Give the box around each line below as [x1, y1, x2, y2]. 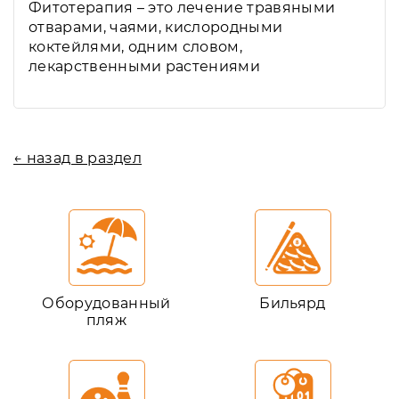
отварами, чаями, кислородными [28, 19, 283, 36]
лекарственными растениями [28, 58, 261, 75]
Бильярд [259, 295, 326, 312]
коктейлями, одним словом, [28, 38, 243, 55]
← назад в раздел [13, 150, 142, 167]
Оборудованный [42, 295, 171, 312]
